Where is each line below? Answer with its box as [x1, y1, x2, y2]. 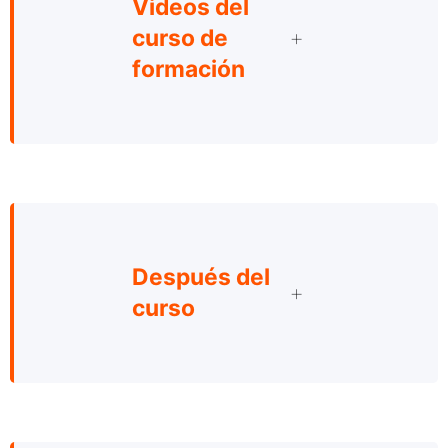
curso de [132, 23, 228, 52]
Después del [132, 262, 270, 291]
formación [132, 54, 245, 83]
